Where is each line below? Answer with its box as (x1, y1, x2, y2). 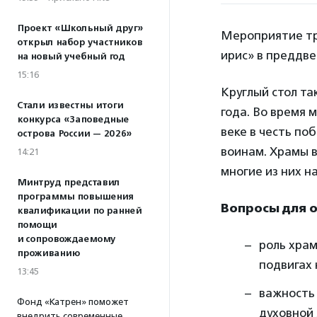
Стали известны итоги (17, 100, 123, 111)
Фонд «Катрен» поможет (17, 296, 129, 307)
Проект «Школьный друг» (17, 23, 143, 34)
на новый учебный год (17, 51, 125, 62)
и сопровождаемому (17, 234, 115, 245)
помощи (17, 219, 57, 231)
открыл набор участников (17, 37, 142, 48)
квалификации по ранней (17, 205, 142, 217)
